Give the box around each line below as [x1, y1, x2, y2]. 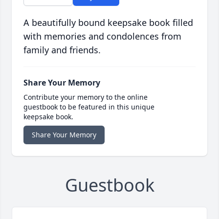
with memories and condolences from [23, 30, 181, 43]
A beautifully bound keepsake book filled [23, 17, 193, 29]
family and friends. [23, 44, 101, 56]
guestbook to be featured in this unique [23, 102, 154, 112]
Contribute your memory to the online [23, 92, 148, 102]
